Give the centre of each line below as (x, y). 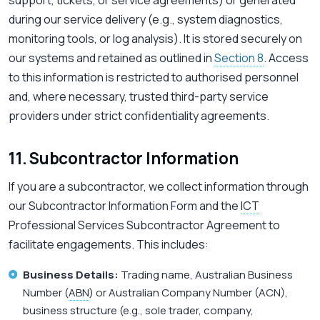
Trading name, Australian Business (206, 275)
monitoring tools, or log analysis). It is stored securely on (155, 39)
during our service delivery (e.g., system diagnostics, (146, 20)
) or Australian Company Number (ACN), (189, 293)
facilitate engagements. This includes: (109, 245)
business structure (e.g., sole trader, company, (138, 311)
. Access (286, 58)
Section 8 (239, 58)
